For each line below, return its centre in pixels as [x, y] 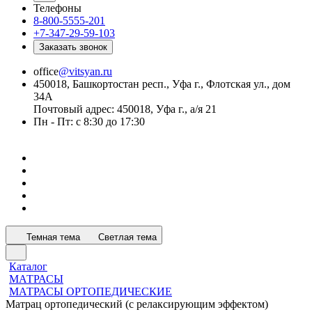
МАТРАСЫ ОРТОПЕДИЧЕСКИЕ [91, 291]
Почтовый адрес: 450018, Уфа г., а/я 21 [125, 109]
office [46, 71]
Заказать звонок [73, 47]
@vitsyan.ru [85, 71]
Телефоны [57, 8]
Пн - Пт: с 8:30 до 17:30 [89, 122]
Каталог [28, 266]
